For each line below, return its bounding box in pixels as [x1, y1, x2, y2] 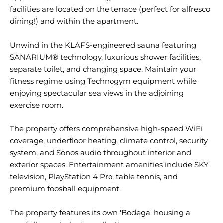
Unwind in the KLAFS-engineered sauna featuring [10, 40, 196, 50]
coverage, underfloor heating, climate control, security [10, 136, 208, 145]
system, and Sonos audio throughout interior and [10, 148, 191, 157]
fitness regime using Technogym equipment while [10, 76, 197, 86]
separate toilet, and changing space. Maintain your [10, 64, 196, 74]
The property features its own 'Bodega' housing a [10, 208, 190, 217]
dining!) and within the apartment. [10, 16, 138, 26]
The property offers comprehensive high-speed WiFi [10, 124, 203, 133]
